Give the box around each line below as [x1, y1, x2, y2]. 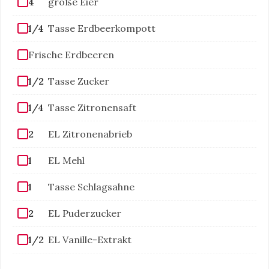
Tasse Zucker [48, 74, 109, 87]
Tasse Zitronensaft [48, 101, 136, 113]
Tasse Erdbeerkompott [48, 22, 156, 34]
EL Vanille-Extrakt [48, 233, 131, 246]
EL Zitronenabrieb [48, 127, 132, 140]
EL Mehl [48, 154, 85, 166]
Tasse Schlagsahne [48, 180, 134, 193]
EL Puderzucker [48, 207, 121, 219]
